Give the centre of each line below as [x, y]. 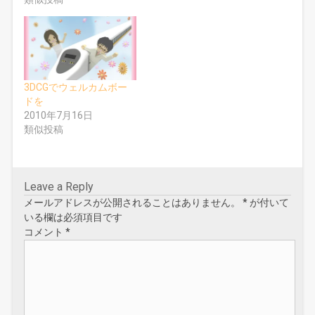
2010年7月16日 [59, 115]
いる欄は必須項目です [73, 217]
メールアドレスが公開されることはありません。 [133, 202]
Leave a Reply [59, 186]
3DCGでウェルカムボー [76, 87]
